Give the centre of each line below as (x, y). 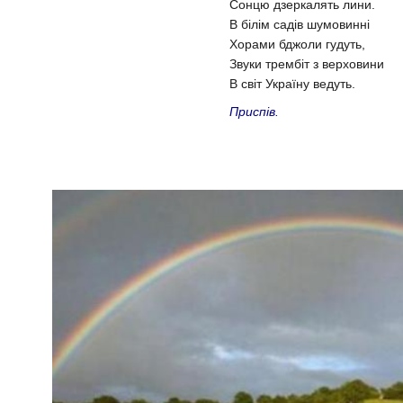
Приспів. (254, 112)
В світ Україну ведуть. (292, 84)
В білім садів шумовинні (300, 25)
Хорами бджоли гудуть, (297, 45)
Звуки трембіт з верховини (307, 64)
